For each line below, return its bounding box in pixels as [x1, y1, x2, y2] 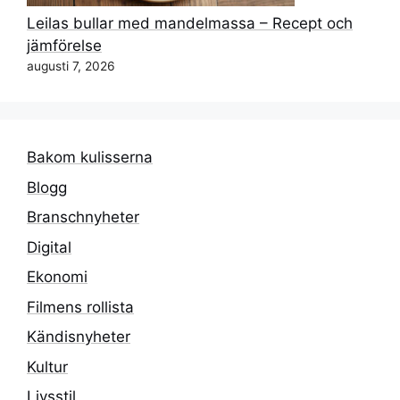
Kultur [27, 357, 68, 376]
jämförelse [27, 37, 102, 55]
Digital [27, 237, 71, 256]
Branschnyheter [27, 208, 139, 227]
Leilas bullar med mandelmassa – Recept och [27, 14, 353, 33]
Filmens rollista [27, 297, 134, 316]
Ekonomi [27, 268, 87, 287]
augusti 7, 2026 [27, 59, 115, 74]
